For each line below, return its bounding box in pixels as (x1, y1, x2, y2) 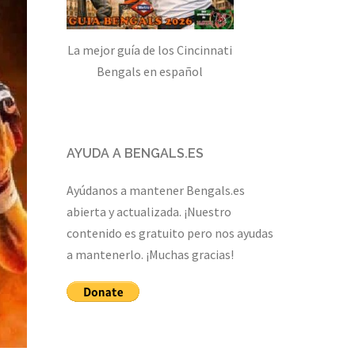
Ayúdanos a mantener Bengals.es (66, 181, 245, 198)
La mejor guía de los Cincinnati (67, 41, 232, 58)
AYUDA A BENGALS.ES (66, 145, 204, 161)
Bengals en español (97, 63, 203, 79)
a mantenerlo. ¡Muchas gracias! (66, 246, 234, 262)
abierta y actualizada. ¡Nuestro (66, 203, 231, 219)
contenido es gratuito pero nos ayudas (66, 224, 273, 241)
